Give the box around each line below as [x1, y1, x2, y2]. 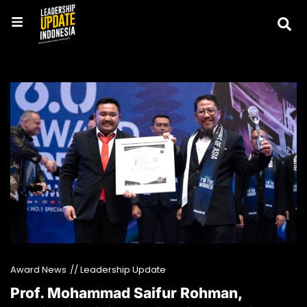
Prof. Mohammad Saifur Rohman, [10, 284, 242, 302]
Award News [10, 263, 66, 277]
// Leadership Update [70, 263, 166, 277]
